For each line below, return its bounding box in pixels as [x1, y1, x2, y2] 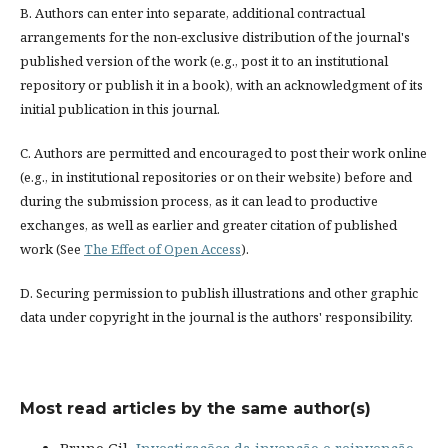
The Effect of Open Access [83, 239, 241, 258]
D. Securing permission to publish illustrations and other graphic [19, 283, 418, 302]
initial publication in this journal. [19, 99, 220, 118]
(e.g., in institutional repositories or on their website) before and [19, 167, 412, 186]
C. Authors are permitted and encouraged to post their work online [19, 143, 427, 162]
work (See [19, 239, 84, 258]
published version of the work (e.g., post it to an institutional [19, 51, 388, 70]
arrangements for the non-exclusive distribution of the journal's [19, 27, 410, 46]
